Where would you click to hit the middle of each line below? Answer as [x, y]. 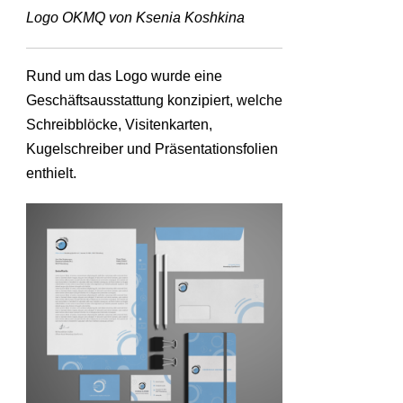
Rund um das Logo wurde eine [124, 76]
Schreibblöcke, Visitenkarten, [119, 124]
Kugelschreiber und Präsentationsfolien [152, 148]
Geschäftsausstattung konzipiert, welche [154, 100]
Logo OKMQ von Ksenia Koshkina [135, 17]
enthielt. [51, 173]
